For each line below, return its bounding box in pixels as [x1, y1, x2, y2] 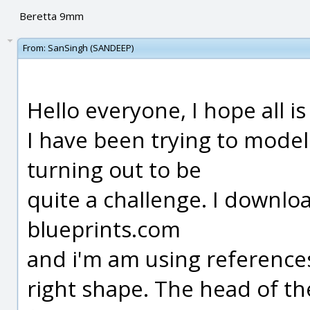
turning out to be [27, 154, 201, 184]
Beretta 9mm [19, 9, 84, 23]
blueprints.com [27, 214, 181, 244]
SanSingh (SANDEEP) [48, 42, 134, 54]
